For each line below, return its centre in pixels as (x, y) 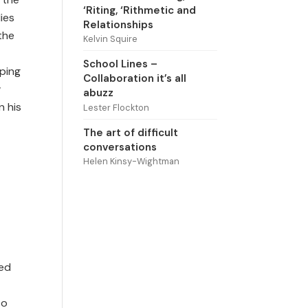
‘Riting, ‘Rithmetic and (139, 11)
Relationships (118, 25)
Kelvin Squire (110, 39)
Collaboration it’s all (134, 79)
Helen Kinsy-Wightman (131, 162)
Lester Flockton (116, 107)
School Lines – (120, 64)
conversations (120, 147)
